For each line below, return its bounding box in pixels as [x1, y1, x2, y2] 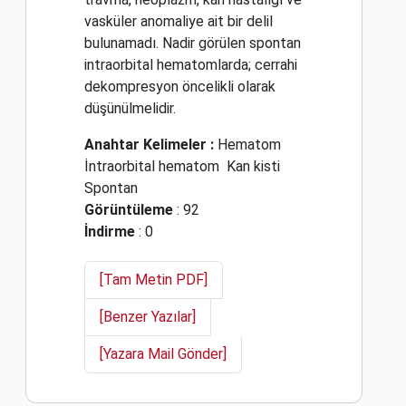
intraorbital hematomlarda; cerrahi [84, 56, 297, 74]
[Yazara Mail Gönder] [100, 345, 227, 363]
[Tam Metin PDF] [100, 271, 208, 289]
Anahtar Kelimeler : [84, 136, 214, 154]
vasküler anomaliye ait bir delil [84, 13, 273, 31]
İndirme [84, 223, 135, 241]
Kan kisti [227, 158, 280, 176]
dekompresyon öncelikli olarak [84, 78, 275, 96]
